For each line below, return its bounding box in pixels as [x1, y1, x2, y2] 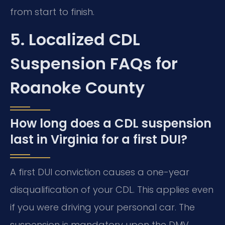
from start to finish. [10, 6, 94, 19]
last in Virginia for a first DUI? [10, 131, 187, 148]
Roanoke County [10, 76, 145, 99]
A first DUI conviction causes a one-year [10, 166, 189, 179]
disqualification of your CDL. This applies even [10, 183, 213, 196]
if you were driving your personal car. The [10, 201, 195, 214]
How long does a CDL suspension [10, 115, 211, 132]
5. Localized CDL [10, 28, 140, 51]
